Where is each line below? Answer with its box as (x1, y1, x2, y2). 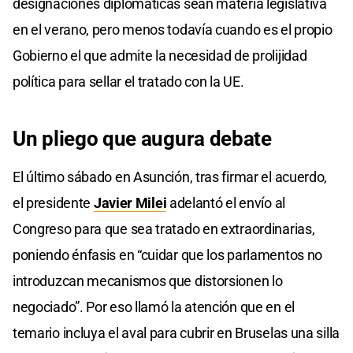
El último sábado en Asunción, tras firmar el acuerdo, (13, 169, 328, 186)
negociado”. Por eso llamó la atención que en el (13, 299, 295, 316)
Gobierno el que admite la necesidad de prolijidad (13, 47, 307, 65)
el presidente (13, 195, 94, 212)
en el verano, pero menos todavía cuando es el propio (13, 21, 333, 39)
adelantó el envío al (166, 195, 285, 212)
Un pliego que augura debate (13, 127, 272, 151)
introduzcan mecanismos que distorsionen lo (13, 273, 283, 290)
